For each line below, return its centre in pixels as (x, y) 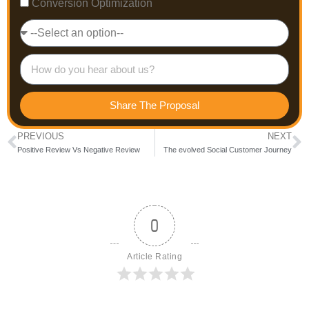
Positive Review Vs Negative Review (79, 149)
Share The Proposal (154, 106)
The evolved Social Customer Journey (228, 149)
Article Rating (154, 256)
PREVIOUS (41, 136)
